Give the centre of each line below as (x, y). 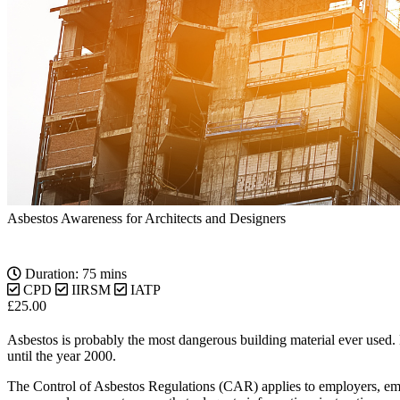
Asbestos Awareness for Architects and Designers (146, 219)
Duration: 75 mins (74, 274)
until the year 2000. (62, 356)
